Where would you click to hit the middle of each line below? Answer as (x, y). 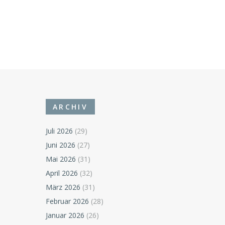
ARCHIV (70, 107)
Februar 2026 (68, 201)
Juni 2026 (61, 145)
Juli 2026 (60, 131)
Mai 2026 (61, 159)
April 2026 (62, 173)
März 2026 (63, 187)
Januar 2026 (65, 215)
